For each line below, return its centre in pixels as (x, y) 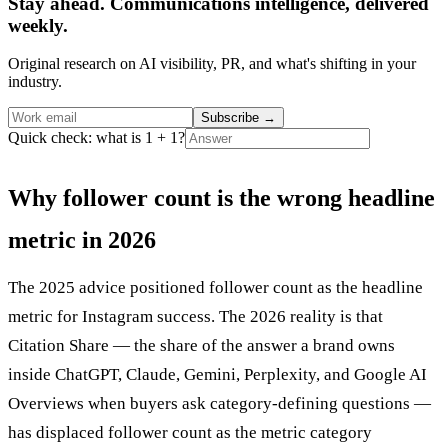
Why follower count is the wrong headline (221, 198)
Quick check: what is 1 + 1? (96, 138)
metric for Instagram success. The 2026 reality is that (195, 317)
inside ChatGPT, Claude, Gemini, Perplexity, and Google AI (217, 375)
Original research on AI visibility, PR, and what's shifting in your (212, 64)
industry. (35, 82)
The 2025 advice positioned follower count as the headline (215, 288)
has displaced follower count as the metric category (190, 433)
